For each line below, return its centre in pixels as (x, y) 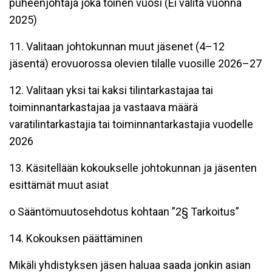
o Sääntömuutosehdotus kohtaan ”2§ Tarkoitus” (124, 211)
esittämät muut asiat (59, 185)
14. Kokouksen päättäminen (76, 238)
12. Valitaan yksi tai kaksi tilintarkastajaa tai (111, 90)
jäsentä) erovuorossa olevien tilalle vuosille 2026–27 (135, 63)
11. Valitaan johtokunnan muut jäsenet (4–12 (117, 46)
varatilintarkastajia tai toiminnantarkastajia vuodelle (131, 124)
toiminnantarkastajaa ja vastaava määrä (104, 107)
